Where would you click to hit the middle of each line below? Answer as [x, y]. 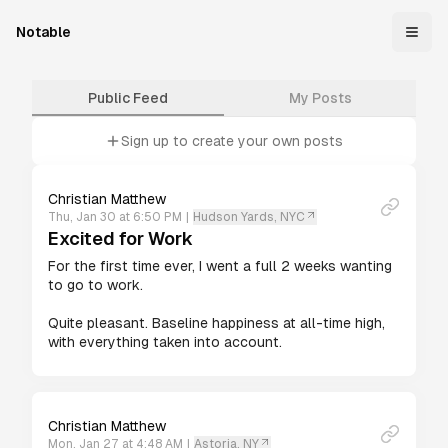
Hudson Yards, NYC [249, 217]
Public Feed [128, 98]
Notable [43, 32]
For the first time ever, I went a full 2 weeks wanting [220, 266]
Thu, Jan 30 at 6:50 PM [115, 217]
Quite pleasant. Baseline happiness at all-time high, [216, 323]
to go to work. [95, 285]
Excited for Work [120, 238]
